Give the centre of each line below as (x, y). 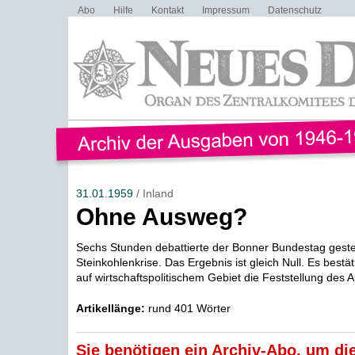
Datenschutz (294, 10)
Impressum (225, 10)
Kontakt (167, 10)
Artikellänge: (110, 308)
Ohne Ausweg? (161, 217)
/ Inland (153, 193)
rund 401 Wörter (187, 308)
